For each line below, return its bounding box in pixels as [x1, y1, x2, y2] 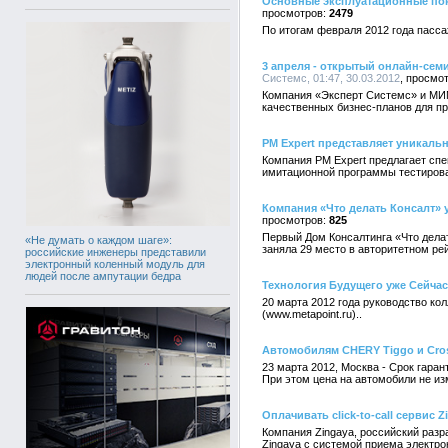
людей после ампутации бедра [25, 269, 181, 282]
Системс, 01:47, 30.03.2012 [262, 72, 400, 84]
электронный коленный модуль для [25, 257, 205, 270]
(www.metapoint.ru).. [262, 308, 362, 320]
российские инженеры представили [25, 245, 206, 258]
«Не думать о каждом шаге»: [25, 233, 172, 246]
